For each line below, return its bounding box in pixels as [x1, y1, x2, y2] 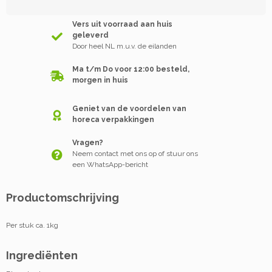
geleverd [72, 30, 109, 39]
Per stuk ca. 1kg [6, 221, 58, 229]
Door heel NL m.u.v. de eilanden [72, 41, 177, 50]
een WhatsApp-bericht [72, 160, 148, 169]
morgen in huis [72, 75, 128, 84]
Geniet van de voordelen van [72, 104, 186, 113]
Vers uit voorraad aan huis [72, 19, 172, 29]
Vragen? [72, 138, 103, 147]
